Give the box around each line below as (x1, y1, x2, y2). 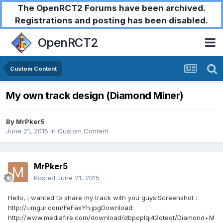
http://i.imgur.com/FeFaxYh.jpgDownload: (8, 204, 134, 212)
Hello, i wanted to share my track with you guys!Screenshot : (8, 194, 197, 202)
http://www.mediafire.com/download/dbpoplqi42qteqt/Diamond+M (8, 214, 215, 222)
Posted (34, 174, 57, 182)
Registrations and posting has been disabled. (15, 15, 208, 25)
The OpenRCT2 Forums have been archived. (17, 3, 206, 13)
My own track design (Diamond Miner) (6, 90, 184, 102)
